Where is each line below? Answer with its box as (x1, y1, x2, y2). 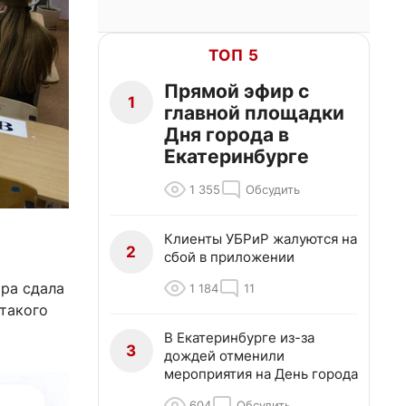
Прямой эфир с (164, 80, 309, 102)
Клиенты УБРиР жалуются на (164, 230, 357, 247)
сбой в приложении (164, 248, 295, 266)
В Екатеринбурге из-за (164, 329, 314, 346)
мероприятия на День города (164, 365, 358, 382)
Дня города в (164, 123, 289, 146)
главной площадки (164, 101, 344, 124)
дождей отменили (164, 347, 285, 364)
